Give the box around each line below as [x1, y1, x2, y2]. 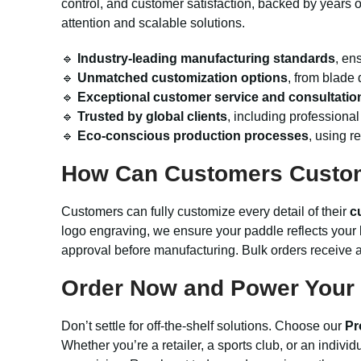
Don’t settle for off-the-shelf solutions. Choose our [61, 319, 345, 333]
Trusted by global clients [77, 110, 227, 123]
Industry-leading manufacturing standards [77, 52, 335, 65]
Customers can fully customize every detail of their [61, 205, 350, 218]
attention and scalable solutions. [61, 16, 245, 30]
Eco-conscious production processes [77, 129, 309, 143]
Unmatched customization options [77, 71, 288, 85]
